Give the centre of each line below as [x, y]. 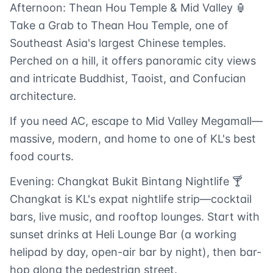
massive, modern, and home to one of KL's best [133, 139]
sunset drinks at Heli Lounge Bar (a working [123, 235]
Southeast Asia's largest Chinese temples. [118, 43]
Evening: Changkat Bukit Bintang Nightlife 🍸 [126, 182]
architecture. [43, 96]
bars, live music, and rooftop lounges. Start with [135, 217]
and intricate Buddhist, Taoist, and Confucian [128, 79]
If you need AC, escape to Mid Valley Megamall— [136, 121]
